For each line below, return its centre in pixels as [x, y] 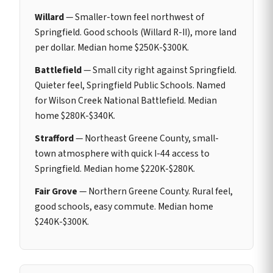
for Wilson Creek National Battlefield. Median [126, 100]
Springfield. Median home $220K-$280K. [115, 168]
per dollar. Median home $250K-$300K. [112, 47]
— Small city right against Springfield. [159, 70]
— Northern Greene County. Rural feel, [155, 191]
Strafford [54, 138]
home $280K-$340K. [75, 115]
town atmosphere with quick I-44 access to [122, 153]
